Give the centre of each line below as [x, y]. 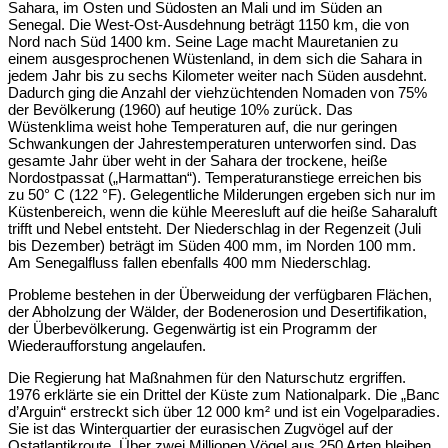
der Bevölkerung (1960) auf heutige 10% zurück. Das [180, 110]
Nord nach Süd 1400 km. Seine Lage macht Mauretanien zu [203, 42]
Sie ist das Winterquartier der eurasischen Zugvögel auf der [200, 429]
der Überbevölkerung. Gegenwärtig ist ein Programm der [192, 329]
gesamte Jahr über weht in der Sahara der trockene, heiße [197, 161]
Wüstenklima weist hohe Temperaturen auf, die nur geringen [202, 127]
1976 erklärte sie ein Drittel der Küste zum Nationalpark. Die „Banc [224, 395]
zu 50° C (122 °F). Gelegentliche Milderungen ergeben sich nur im [222, 195]
